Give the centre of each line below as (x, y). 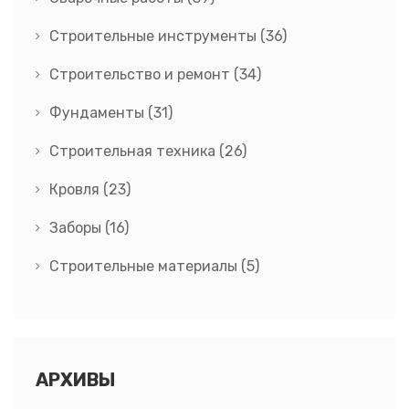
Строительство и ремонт (142, 75)
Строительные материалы (145, 267)
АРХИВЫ (75, 380)
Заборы (77, 228)
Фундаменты (99, 113)
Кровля (76, 190)
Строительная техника (134, 152)
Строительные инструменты (155, 37)
